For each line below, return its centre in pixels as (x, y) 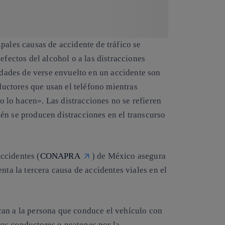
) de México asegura (129, 156)
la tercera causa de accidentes (69, 170)
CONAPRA (60, 156)
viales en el (145, 170)
